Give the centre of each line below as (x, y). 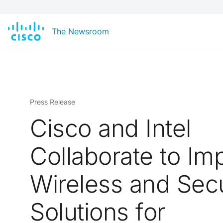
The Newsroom (80, 31)
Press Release (53, 102)
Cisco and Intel (111, 128)
